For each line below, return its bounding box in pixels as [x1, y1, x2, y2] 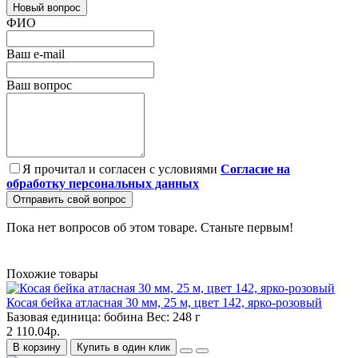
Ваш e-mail [6, 47, 65, 62]
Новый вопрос [13, 2, 81, 14]
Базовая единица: [6, 310, 104, 324]
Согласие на [221, 162, 290, 177]
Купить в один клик [77, 341, 170, 354]
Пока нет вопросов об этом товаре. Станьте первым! [6, 221, 293, 235]
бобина [104, 310, 143, 324]
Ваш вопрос [6, 78, 72, 93]
